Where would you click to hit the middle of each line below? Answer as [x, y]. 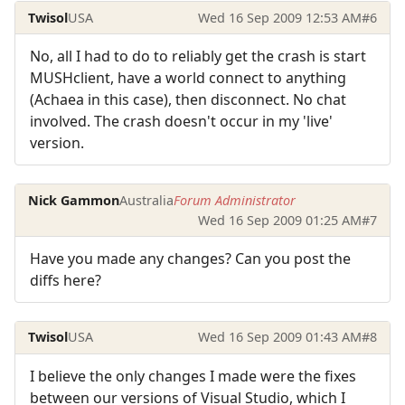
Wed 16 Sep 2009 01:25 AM [279, 220]
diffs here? [66, 280]
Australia [147, 200]
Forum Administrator [235, 200]
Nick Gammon [74, 200]
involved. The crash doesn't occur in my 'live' [181, 122]
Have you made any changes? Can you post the [190, 258]
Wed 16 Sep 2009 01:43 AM [279, 337]
